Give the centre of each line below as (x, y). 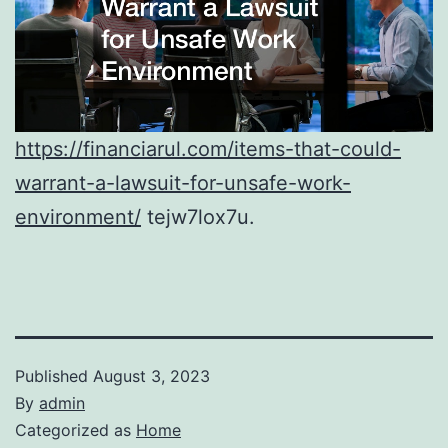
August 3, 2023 (151, 375)
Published (54, 375)
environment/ (78, 216)
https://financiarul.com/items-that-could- (208, 148)
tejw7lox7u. (198, 216)
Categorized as (75, 429)
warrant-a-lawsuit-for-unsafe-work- (183, 182)
